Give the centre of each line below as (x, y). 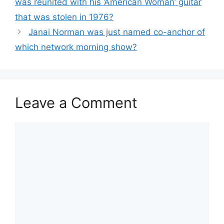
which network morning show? (76, 47)
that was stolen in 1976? (64, 17)
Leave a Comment (76, 103)
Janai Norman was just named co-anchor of (117, 32)
